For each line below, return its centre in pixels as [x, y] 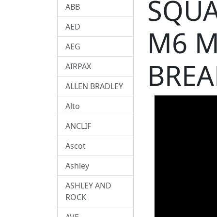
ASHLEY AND [88, 185]
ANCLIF [78, 126]
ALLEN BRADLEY [94, 86]
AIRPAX [78, 66]
